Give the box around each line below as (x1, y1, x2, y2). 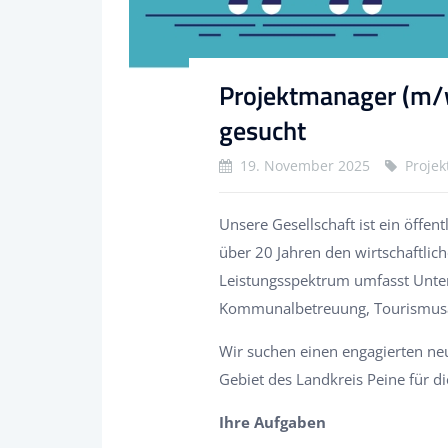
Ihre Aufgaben (219, 412, 326, 432)
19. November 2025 (240, 156, 370, 175)
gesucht (219, 111, 306, 150)
